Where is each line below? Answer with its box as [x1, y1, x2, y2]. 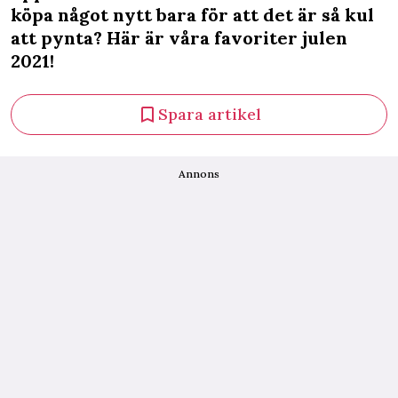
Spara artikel [158, 104, 261, 124]
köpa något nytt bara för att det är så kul [11, 4, 374, 26]
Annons [179, 167, 219, 180]
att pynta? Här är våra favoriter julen [11, 27, 347, 49]
